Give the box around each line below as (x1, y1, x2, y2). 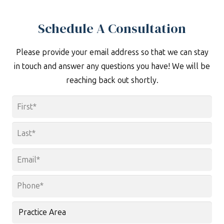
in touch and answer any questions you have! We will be (14, 61, 210, 71)
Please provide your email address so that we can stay (15, 47, 208, 57)
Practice (111, 202, 142, 212)
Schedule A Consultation (38, 19, 186, 38)
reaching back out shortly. (65, 75, 158, 85)
